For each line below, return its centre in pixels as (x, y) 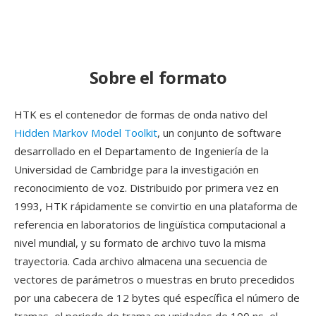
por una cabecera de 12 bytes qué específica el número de (157, 298)
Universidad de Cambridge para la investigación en (136, 169)
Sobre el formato (158, 77)
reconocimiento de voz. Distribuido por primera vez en (146, 188)
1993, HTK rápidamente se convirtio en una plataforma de (156, 206)
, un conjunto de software (219, 133)
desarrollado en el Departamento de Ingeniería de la (141, 151)
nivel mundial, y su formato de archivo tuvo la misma (140, 243)
